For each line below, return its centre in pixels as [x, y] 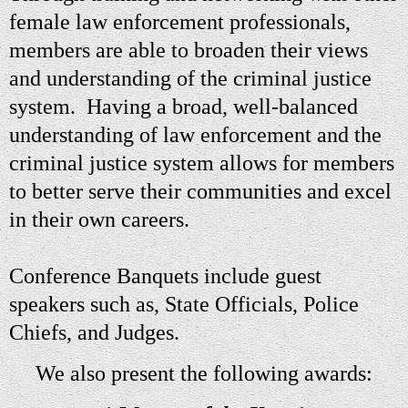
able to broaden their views [248, 50]
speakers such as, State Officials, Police [184, 304]
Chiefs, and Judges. [97, 332]
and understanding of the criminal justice [190, 78]
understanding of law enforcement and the [195, 134]
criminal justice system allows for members [202, 163]
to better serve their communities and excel [200, 191]
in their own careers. [99, 219]
